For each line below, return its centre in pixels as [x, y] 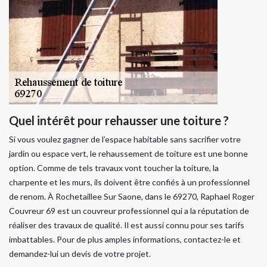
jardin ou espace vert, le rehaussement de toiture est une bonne [128, 153]
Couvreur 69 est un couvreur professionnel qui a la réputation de [129, 210]
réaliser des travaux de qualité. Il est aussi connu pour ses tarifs [127, 225]
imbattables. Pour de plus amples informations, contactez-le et [125, 239]
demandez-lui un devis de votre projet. [80, 253]
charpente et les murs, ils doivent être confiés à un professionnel [129, 182]
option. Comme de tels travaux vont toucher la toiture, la [114, 167]
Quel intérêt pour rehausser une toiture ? [119, 120]
